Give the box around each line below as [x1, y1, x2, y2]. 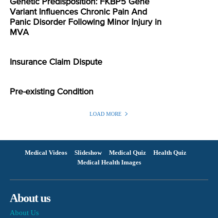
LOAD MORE [90, 110, 122, 117]
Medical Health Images [77, 158, 141, 166]
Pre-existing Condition [10, 88, 93, 97]
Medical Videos [24, 148, 67, 156]
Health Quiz [153, 148, 186, 156]
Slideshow [74, 148, 102, 156]
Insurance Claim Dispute [10, 58, 102, 67]
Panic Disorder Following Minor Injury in [10, 18, 162, 27]
